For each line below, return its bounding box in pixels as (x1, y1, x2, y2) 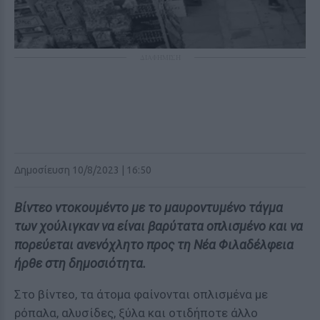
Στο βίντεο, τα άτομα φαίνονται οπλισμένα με (14, 287, 268, 301)
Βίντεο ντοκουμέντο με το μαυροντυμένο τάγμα (14, 200, 283, 215)
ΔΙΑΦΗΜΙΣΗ (139, 52, 181, 62)
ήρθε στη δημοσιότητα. (14, 256, 146, 271)
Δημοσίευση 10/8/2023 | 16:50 (14, 164, 151, 176)
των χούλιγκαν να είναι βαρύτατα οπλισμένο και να (14, 219, 303, 234)
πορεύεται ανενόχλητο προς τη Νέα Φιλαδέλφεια (14, 237, 294, 252)
